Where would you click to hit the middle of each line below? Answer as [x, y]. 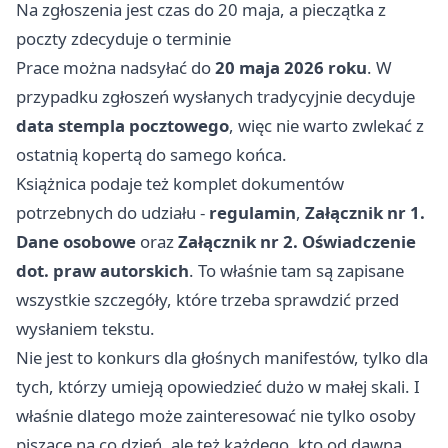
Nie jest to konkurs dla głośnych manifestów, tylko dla [222, 358]
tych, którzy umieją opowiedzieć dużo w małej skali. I [218, 387]
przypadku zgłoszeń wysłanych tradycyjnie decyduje [215, 97]
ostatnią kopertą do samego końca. [151, 155]
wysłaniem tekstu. [85, 329]
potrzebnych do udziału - [112, 213]
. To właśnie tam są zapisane [296, 271]
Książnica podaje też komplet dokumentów [180, 184]
